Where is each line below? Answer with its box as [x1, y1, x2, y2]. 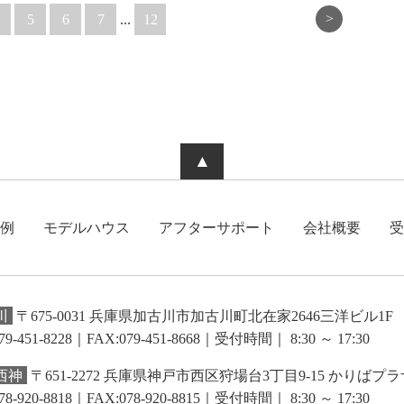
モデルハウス [42, 219, 130, 235]
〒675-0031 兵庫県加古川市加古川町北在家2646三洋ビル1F [12, 308, 393, 324]
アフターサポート [158, 219, 274, 235]
